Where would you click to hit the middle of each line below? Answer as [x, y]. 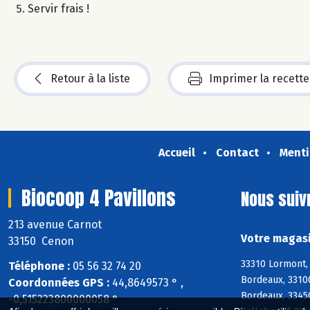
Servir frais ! [58, 8]
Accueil [176, 152]
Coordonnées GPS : [59, 283]
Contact [237, 152]
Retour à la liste [90, 78]
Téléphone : [39, 266]
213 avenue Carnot [56, 224]
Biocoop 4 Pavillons [99, 198]
